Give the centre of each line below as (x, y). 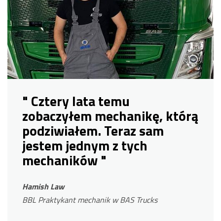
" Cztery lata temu (76, 101)
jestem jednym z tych (85, 145)
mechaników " (64, 160)
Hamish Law (43, 186)
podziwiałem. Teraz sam (93, 130)
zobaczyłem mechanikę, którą (110, 116)
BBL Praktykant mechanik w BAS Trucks (90, 200)
